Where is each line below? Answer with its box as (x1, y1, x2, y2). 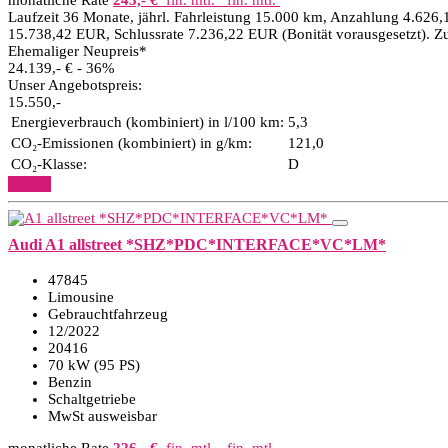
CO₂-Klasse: (11, 156, 87, 172)
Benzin (48, 374, 92, 390)
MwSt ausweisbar (48, 408, 157, 424)
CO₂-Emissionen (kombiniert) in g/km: (11, 135, 252, 151)
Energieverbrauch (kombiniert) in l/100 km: (11, 114, 284, 130)
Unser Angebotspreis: (8, 77, 142, 93)
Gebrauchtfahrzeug (48, 306, 168, 322)
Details (8, 176, 51, 192)
